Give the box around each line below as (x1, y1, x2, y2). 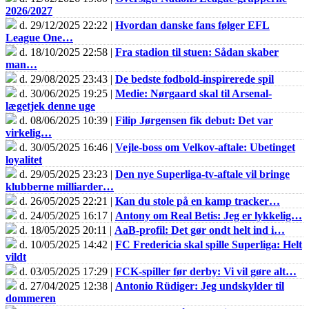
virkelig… (6, 126, 52, 139)
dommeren (6, 292, 56, 304)
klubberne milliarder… (6, 180, 114, 192)
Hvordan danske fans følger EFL (115, 19, 270, 31)
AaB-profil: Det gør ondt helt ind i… (114, 223, 285, 236)
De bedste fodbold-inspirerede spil (115, 72, 274, 85)
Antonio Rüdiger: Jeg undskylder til (115, 279, 284, 292)
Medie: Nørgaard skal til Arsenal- (115, 87, 272, 99)
